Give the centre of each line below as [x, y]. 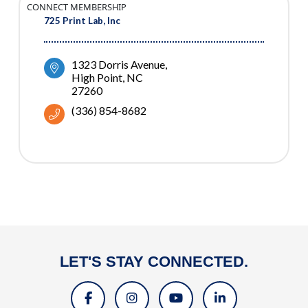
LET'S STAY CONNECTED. [154, 262]
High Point [97, 78]
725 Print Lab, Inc [82, 21]
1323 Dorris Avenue [118, 65]
